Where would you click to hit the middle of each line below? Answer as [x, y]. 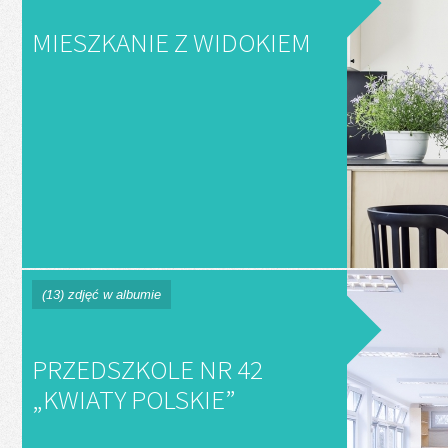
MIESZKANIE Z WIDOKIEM [171, 42]
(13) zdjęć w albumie [101, 294]
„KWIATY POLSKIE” [134, 399]
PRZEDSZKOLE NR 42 [147, 369]
